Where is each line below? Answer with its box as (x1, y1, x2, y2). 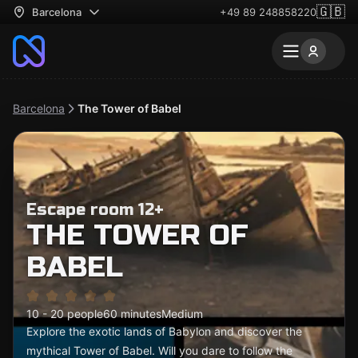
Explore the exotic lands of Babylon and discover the (26, 324, 302, 338)
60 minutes (103, 307, 161, 320)
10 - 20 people (26, 307, 103, 320)
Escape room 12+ (26, 200, 164, 220)
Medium (161, 307, 203, 320)
